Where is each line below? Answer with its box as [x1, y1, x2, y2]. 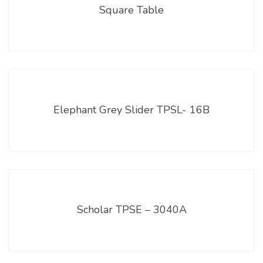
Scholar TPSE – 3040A [76, 202, 187, 217]
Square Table [99, 2, 164, 17]
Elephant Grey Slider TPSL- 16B [53, 102, 210, 117]
